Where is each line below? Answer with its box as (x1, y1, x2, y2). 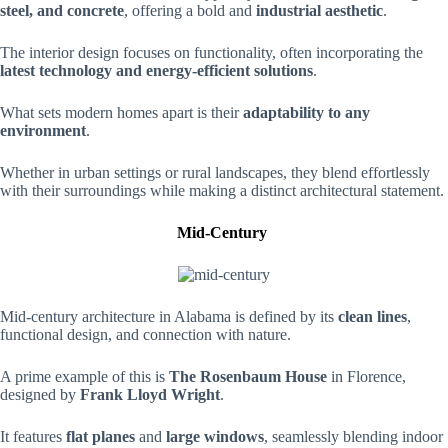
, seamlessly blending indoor (264, 428, 443, 445)
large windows (162, 428, 264, 445)
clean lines (338, 308, 407, 325)
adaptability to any (243, 104, 370, 121)
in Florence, (327, 368, 406, 385)
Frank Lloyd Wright (80, 386, 220, 403)
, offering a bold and (124, 2, 256, 19)
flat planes (66, 428, 135, 445)
